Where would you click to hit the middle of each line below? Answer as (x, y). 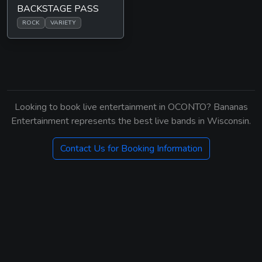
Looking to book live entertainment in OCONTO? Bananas (131, 107)
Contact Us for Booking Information (131, 149)
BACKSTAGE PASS (58, 9)
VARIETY (63, 23)
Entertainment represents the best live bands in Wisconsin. (131, 121)
